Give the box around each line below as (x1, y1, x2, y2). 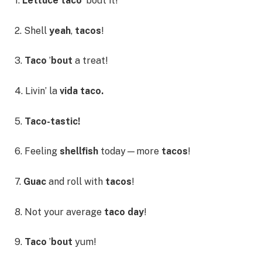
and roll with (49, 175, 105, 187)
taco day (102, 206, 144, 218)
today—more (101, 146, 161, 157)
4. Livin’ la (15, 85, 57, 97)
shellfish (60, 146, 101, 157)
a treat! (75, 55, 108, 67)
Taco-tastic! (25, 115, 80, 127)
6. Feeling (15, 146, 60, 157)
